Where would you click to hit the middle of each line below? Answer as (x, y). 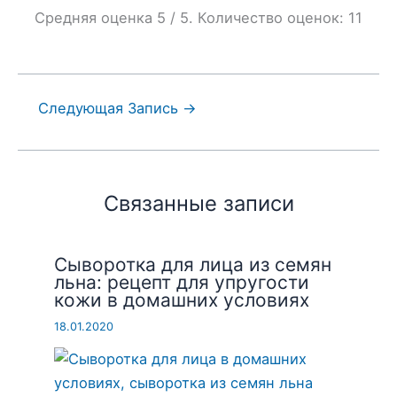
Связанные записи (198, 203)
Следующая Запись (110, 108)
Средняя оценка (96, 17)
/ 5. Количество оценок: (257, 17)
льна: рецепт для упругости (182, 282)
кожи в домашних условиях (182, 300)
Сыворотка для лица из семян (193, 264)
